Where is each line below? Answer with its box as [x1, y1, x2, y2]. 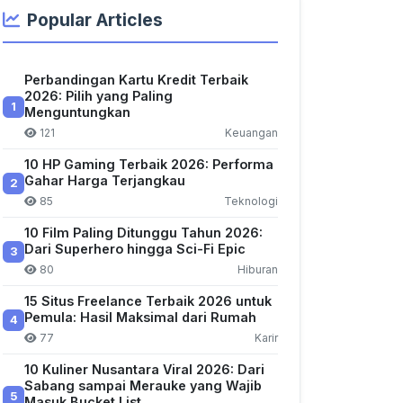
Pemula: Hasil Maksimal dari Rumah [24, 309, 256, 325]
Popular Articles [27, 9, 163, 31]
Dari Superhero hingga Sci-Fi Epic [24, 241, 246, 256]
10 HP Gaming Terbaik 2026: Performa [24, 157, 273, 172]
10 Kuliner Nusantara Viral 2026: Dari [24, 362, 264, 377]
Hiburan [237, 263, 278, 276]
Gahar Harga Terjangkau [24, 173, 185, 188]
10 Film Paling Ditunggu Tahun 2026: [24, 225, 263, 240]
